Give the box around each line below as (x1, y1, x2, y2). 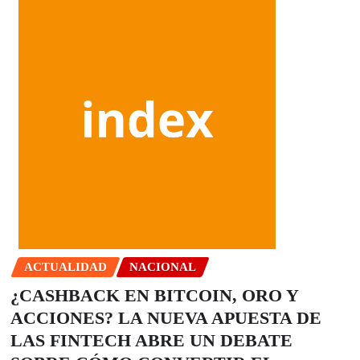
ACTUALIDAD (24, 260, 107, 273)
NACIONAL (129, 260, 196, 273)
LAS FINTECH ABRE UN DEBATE (10, 330, 292, 351)
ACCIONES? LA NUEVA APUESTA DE (10, 308, 321, 329)
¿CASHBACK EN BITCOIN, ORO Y (10, 285, 298, 306)
